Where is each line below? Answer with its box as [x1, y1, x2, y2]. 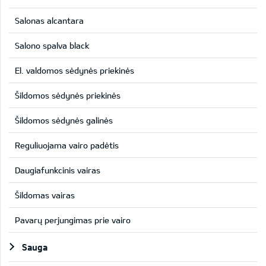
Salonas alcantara [15, 15, 84, 26]
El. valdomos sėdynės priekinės [15, 65, 134, 75]
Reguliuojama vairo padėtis [15, 140, 119, 150]
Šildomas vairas [15, 189, 75, 200]
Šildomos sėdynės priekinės [15, 90, 121, 100]
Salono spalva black [15, 40, 89, 50]
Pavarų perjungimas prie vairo [15, 214, 131, 225]
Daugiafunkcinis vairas [15, 164, 100, 175]
